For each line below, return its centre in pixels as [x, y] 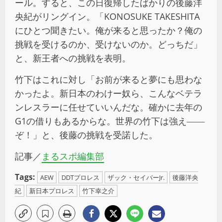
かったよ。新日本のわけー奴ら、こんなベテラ [109, 93]
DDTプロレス [81, 178]
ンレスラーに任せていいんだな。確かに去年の [109, 107]
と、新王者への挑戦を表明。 [73, 58]
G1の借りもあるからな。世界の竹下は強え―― [110, 121]
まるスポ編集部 [73, 156]
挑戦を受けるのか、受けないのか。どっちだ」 [109, 44]
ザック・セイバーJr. [136, 178]
